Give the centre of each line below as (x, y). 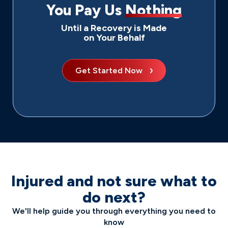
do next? (114, 197)
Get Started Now (109, 70)
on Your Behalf (114, 37)
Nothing (153, 10)
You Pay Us (86, 10)
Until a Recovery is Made (114, 28)
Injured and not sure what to (114, 181)
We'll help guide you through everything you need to (114, 211)
